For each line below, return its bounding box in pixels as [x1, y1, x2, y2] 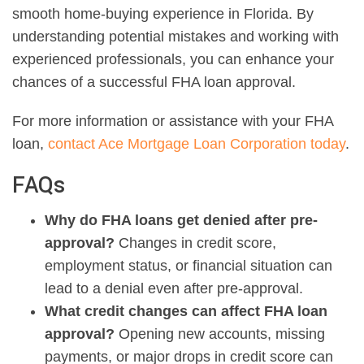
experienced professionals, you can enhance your [12, 51, 334, 68]
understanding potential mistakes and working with [12, 28, 339, 45]
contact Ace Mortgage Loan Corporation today [48, 136, 345, 153]
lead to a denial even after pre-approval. [45, 280, 303, 297]
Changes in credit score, [115, 235, 276, 252]
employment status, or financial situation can [45, 258, 332, 275]
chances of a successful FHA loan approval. [12, 74, 296, 91]
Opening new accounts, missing [115, 326, 325, 343]
